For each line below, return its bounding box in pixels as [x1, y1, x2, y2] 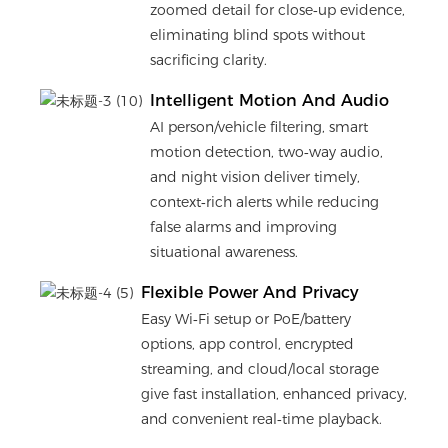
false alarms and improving [150, 218, 338, 237]
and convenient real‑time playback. [141, 410, 383, 429]
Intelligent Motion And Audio [150, 90, 390, 110]
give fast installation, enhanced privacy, [141, 385, 408, 404]
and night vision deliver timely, [150, 168, 361, 187]
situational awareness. [150, 243, 299, 262]
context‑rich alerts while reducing [150, 193, 380, 212]
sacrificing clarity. [150, 51, 268, 70]
